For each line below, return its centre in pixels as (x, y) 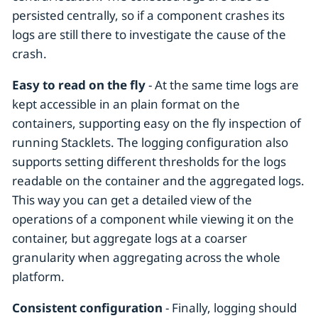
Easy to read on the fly (79, 84)
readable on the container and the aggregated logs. (158, 180)
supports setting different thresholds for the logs (149, 161)
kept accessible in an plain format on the (126, 104)
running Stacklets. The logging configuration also (150, 142)
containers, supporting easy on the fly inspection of (157, 123)
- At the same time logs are (222, 84)
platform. (38, 276)
